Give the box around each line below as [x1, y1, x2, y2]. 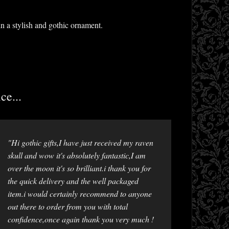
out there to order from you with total [8, 201, 128, 212]
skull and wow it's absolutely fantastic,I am [8, 150, 146, 161]
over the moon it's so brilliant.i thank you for [8, 163, 151, 174]
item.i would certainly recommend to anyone [8, 188, 152, 199]
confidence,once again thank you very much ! [8, 214, 154, 225]
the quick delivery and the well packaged [8, 175, 139, 187]
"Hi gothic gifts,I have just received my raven [8, 137, 153, 148]
